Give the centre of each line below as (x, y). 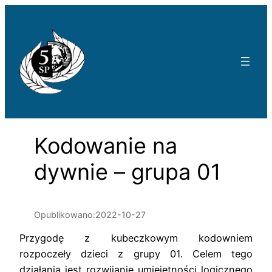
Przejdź (22, 12)
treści (17, 44)
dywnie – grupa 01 (127, 172)
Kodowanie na (106, 145)
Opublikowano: (65, 214)
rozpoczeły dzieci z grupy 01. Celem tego (136, 254)
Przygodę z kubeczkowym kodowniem (136, 238)
